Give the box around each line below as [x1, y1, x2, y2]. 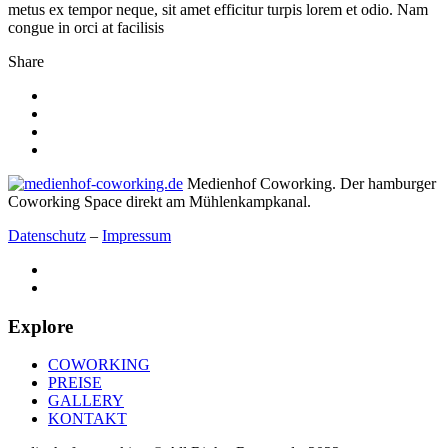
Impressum [102, 226, 171, 244]
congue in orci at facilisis [8, 18, 164, 36]
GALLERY [48, 392, 124, 410]
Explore [8, 315, 73, 337]
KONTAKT [48, 410, 127, 428]
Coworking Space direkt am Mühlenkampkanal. [8, 192, 311, 210]
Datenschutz [8, 226, 86, 244]
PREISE [48, 374, 102, 392]
